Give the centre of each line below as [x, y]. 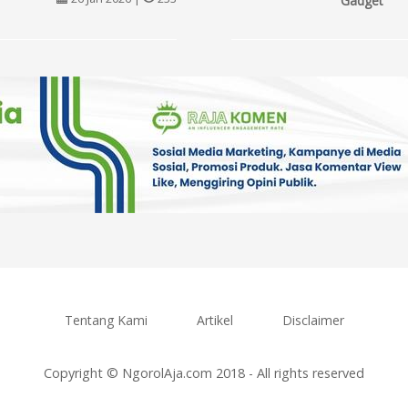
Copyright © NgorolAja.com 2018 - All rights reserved [204, 373]
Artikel [214, 321]
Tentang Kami [106, 321]
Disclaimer [313, 321]
